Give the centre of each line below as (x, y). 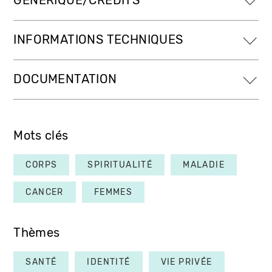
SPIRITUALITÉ (120, 165)
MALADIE (204, 165)
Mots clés (41, 135)
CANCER (45, 192)
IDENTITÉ (109, 262)
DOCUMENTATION (65, 79)
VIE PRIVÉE (186, 262)
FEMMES (113, 192)
